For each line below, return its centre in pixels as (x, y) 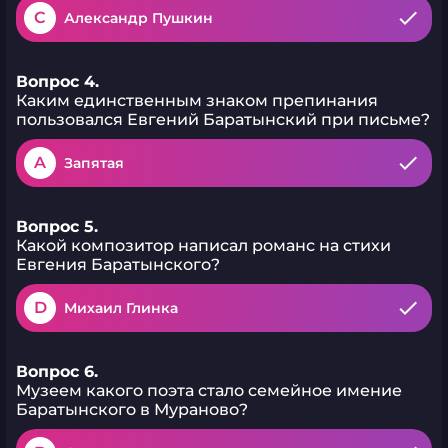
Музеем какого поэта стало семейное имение (209, 390)
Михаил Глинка (121, 308)
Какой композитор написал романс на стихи (203, 245)
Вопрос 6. (57, 371)
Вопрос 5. (57, 226)
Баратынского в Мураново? (132, 409)
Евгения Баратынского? (118, 264)
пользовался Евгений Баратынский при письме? (223, 119)
